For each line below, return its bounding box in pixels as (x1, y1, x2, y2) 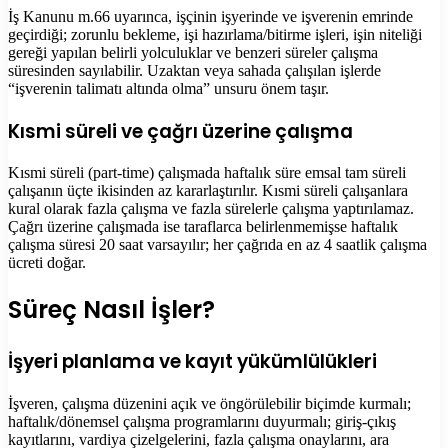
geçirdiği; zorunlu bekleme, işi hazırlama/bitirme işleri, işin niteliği (8, 25, 422, 43)
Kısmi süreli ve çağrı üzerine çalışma (8, 117, 353, 145)
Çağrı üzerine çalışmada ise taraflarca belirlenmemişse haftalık (8, 218, 398, 236)
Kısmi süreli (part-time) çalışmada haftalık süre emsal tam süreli (8, 164, 406, 182)
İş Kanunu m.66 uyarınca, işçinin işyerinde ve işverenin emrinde (8, 7, 413, 25)
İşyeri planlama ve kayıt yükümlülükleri (8, 348, 377, 376)
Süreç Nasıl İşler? (8, 293, 215, 327)
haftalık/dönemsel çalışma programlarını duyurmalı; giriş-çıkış (8, 412, 396, 430)
